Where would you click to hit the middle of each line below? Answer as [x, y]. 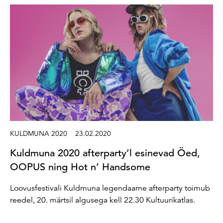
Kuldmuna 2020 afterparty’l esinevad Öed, [105, 153]
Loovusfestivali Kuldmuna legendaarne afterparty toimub [110, 188]
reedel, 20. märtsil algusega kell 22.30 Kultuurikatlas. [103, 200]
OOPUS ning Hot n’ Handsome [80, 167]
